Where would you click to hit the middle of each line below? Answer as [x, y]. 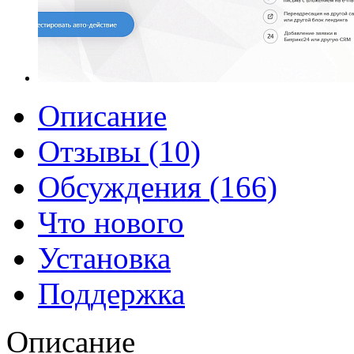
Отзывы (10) [119, 152]
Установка [104, 258]
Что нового [111, 223]
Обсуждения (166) [158, 187]
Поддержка [111, 294]
